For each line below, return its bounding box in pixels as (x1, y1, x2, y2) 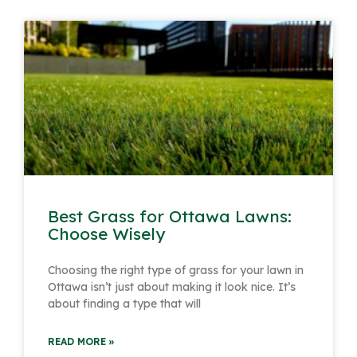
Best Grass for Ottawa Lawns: (48, 205, 292, 226)
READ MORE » (48, 335, 115, 347)
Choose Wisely (48, 222, 165, 244)
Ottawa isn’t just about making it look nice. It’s (48, 279, 296, 294)
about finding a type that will (48, 296, 201, 311)
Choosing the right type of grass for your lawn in (48, 262, 304, 277)
